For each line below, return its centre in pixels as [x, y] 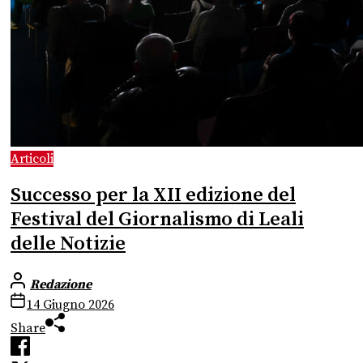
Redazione [61, 284]
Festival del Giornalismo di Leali [157, 219]
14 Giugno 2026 [70, 304]
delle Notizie [68, 243]
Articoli [32, 159]
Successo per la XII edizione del [153, 195]
